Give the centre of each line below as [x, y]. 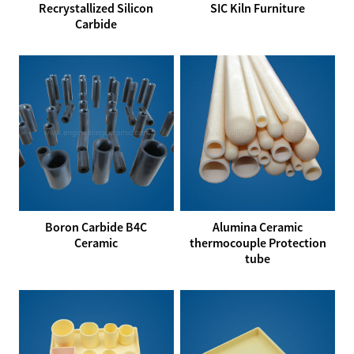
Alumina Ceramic [258, 226]
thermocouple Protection [258, 242]
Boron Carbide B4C [96, 226]
